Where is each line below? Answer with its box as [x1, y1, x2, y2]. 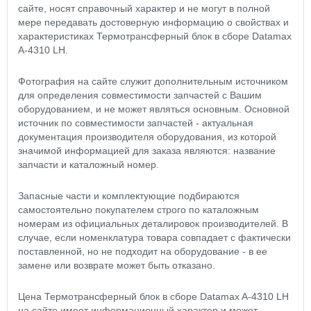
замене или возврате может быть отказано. [18, 260, 215, 271]
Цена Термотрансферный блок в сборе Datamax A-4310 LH [18, 291, 289, 303]
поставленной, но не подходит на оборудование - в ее [18, 246, 267, 258]
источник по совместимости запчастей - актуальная [18, 117, 253, 129]
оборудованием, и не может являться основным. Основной [18, 103, 289, 115]
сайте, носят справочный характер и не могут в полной [18, 3, 270, 15]
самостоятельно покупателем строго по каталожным [18, 204, 259, 216]
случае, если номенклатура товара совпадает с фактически [18, 232, 291, 244]
